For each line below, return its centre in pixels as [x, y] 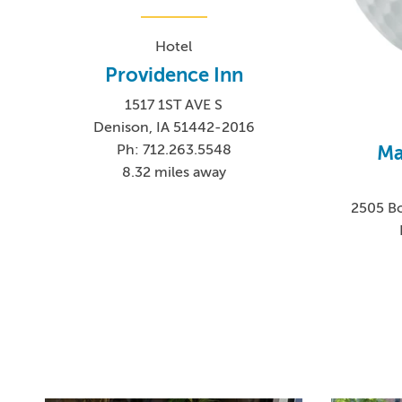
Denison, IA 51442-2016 [174, 127]
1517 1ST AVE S [174, 105]
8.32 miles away [174, 172]
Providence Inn [174, 74]
